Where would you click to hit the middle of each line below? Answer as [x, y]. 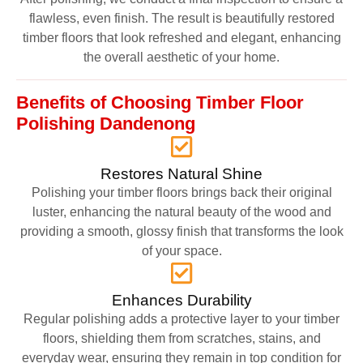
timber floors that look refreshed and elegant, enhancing [181, 37]
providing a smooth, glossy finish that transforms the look [181, 231]
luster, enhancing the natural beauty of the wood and [181, 211]
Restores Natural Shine [181, 173]
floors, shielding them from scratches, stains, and [181, 338]
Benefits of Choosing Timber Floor [160, 102]
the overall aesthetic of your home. [181, 57]
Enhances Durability [181, 300]
